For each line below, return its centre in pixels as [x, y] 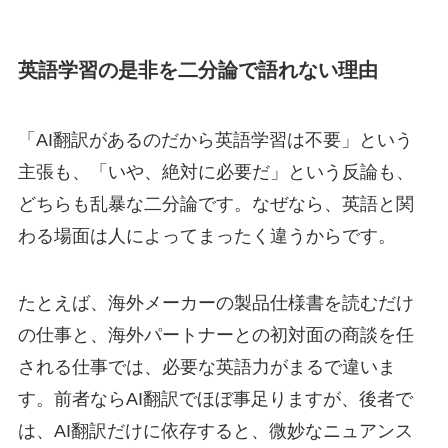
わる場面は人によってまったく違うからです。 [206, 235]
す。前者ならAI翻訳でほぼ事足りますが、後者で [215, 399]
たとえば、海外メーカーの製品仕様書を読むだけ [215, 303]
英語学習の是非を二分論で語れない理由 [197, 70]
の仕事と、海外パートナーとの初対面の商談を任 [215, 335]
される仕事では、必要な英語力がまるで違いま [206, 367]
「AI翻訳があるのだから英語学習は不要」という [215, 139]
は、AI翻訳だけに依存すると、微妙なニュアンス [215, 431]
